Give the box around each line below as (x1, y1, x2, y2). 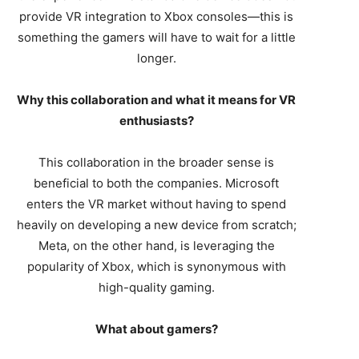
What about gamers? (95, 321, 218, 337)
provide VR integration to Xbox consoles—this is (19, 8, 293, 24)
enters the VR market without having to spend (26, 196, 286, 212)
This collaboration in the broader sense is (38, 154, 274, 170)
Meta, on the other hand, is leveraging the (38, 237, 275, 253)
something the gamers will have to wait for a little (17, 29, 296, 45)
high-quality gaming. (98, 279, 215, 295)
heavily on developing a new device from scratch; (16, 216, 296, 232)
